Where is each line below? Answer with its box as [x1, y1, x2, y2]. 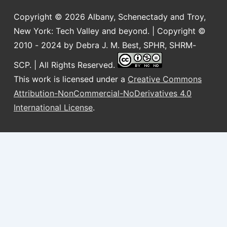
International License [14, 102, 93, 113]
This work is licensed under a [14, 74, 128, 85]
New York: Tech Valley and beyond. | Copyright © [14, 26, 206, 36]
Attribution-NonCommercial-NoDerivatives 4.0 [14, 88, 192, 99]
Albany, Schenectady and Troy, [88, 12, 206, 22]
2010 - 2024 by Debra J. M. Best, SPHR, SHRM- [14, 40, 196, 51]
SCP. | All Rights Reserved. [14, 60, 118, 70]
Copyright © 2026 [14, 12, 88, 22]
